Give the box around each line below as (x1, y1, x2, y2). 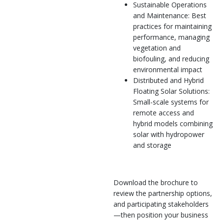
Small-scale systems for (133, 97, 209, 107)
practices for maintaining (133, 22, 212, 31)
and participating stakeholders (113, 199, 209, 209)
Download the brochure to (113, 178, 198, 187)
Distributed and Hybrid (133, 76, 204, 85)
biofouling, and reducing (133, 54, 209, 63)
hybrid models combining (133, 119, 213, 128)
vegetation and (133, 43, 181, 53)
